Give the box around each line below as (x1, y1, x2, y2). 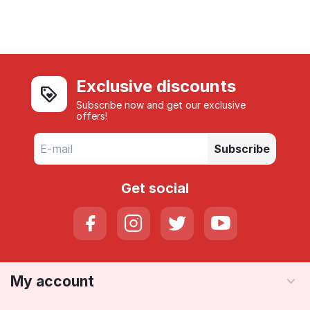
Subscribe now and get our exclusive (76, 99, 246, 111)
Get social (121, 180, 189, 197)
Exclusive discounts (76, 76, 237, 97)
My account (10, 273, 94, 291)
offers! (76, 110, 108, 122)
